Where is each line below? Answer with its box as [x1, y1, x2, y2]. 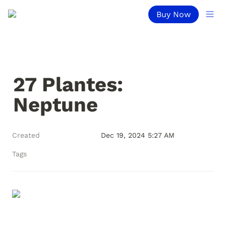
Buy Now [156, 9, 191, 19]
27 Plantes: [13, 73, 123, 96]
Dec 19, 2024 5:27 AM [101, 131, 175, 139]
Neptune [13, 93, 98, 117]
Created [12, 131, 40, 139]
